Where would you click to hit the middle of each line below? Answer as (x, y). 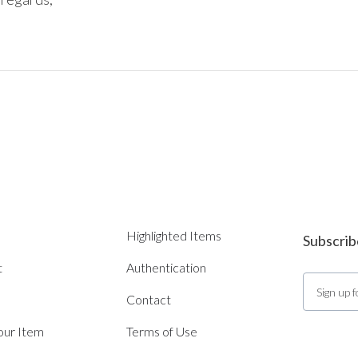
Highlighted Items (173, 235)
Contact (148, 299)
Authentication (166, 267)
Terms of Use (161, 331)
